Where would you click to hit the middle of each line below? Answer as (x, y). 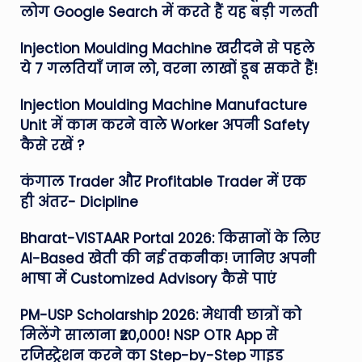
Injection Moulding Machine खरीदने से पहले (167, 48)
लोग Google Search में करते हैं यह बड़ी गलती (169, 12)
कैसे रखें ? (52, 145)
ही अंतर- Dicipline (79, 202)
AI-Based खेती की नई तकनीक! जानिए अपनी (168, 259)
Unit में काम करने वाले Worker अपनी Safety (164, 125)
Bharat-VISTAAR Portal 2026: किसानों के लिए (170, 238)
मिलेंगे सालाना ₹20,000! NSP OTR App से (149, 335)
